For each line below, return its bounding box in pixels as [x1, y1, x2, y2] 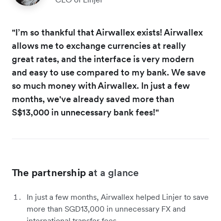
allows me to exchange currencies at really [12, 40, 186, 52]
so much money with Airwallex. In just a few [12, 80, 190, 92]
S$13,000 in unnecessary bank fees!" [12, 107, 159, 118]
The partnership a [12, 166, 94, 180]
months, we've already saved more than [12, 93, 174, 105]
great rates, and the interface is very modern [12, 53, 194, 65]
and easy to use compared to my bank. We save [12, 67, 206, 78]
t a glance [94, 166, 139, 180]
